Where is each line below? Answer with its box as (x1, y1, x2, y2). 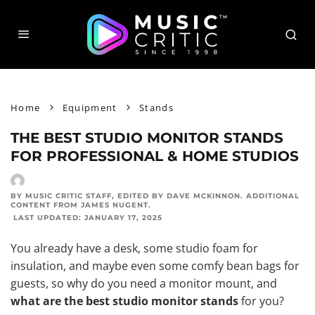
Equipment (62, 101, 117, 114)
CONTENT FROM (11, 200, 81, 210)
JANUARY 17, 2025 (84, 213, 162, 222)
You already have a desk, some (11, 240, 176, 256)
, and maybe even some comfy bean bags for (63, 258, 300, 274)
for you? (238, 293, 284, 309)
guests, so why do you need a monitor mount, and (11, 276, 277, 291)
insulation (11, 258, 63, 274)
